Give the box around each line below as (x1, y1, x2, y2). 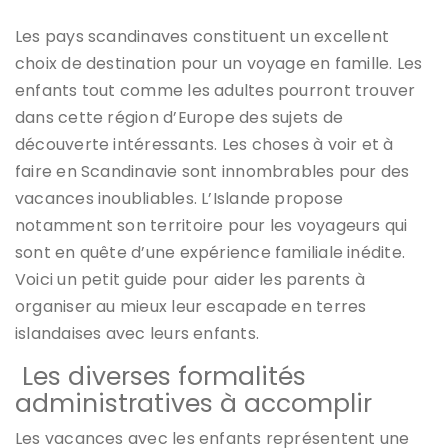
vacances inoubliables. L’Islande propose (15, 187, 344, 211)
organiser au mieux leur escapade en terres (15, 295, 367, 319)
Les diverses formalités (15, 359, 306, 395)
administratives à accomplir (15, 386, 372, 422)
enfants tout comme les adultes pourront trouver (15, 79, 416, 103)
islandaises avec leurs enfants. (15, 322, 259, 346)
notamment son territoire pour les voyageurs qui (15, 214, 408, 238)
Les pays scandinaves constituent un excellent (15, 25, 390, 49)
